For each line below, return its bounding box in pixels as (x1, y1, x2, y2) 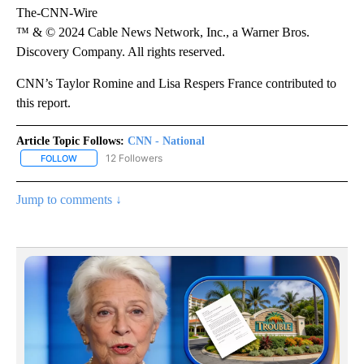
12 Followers (106, 151, 162, 164)
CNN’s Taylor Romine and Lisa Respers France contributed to (16, 76, 336, 90)
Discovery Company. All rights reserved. (16, 44, 225, 58)
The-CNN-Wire (16, 5, 97, 19)
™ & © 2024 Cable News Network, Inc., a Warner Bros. (16, 24, 310, 39)
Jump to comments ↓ (16, 192, 122, 206)
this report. (16, 95, 71, 110)
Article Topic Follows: (16, 134, 124, 147)
